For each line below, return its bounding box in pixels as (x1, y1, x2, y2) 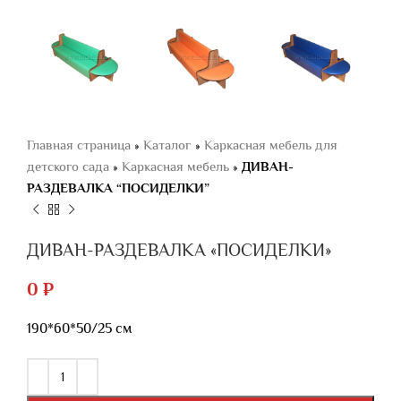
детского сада (27, 158, 109, 174)
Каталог (143, 137, 192, 152)
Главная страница (27, 137, 131, 152)
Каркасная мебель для (204, 137, 337, 152)
